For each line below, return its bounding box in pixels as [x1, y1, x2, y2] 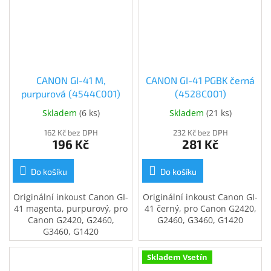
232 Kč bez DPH [172, 128, 228, 138]
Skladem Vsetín [147, 252, 207, 263]
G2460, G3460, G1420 [157, 214, 243, 226]
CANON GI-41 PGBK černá [146, 74, 255, 87]
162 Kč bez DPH [44, 128, 98, 138]
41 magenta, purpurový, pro [14, 203, 128, 215]
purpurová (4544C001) [21, 88, 120, 100]
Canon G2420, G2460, [27, 214, 114, 226]
